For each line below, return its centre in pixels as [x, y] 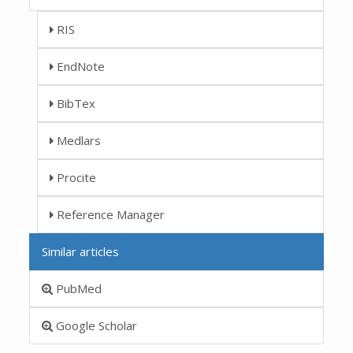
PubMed [78, 288]
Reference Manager [110, 214]
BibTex [75, 103]
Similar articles [81, 251]
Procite [75, 177]
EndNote [80, 66]
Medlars [78, 140]
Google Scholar [95, 325]
